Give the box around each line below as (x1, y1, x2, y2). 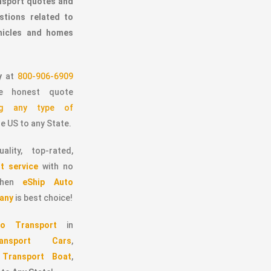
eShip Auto (22, 177, 73, 187)
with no (42, 161, 73, 171)
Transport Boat (2, 251, 71, 261)
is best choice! (13, 192, 73, 203)
